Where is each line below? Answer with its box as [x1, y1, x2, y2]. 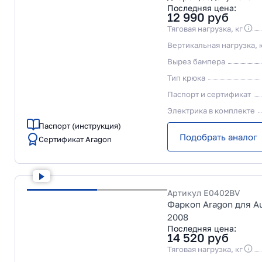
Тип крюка [167, 73, 205, 82]
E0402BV [204, 188, 240, 198]
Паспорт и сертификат [167, 89, 251, 99]
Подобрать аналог [180, 132, 257, 142]
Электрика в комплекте [167, 106, 255, 115]
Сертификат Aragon [39, 135, 112, 144]
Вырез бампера [167, 57, 225, 66]
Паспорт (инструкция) [39, 121, 121, 130]
